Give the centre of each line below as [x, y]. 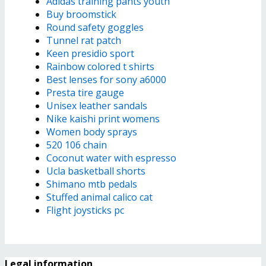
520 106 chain [77, 145]
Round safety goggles [95, 28]
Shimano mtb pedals [92, 184]
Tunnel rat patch [84, 41]
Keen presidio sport [90, 54]
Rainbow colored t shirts [100, 67]
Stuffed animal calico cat [99, 197]
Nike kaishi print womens [103, 119]
